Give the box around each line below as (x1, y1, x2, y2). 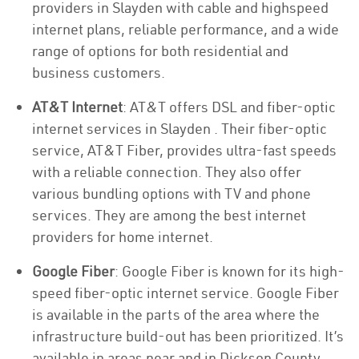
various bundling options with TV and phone (32, 184, 311, 203)
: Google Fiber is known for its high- (115, 262, 345, 280)
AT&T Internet (32, 98, 123, 116)
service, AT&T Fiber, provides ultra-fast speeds (32, 141, 337, 159)
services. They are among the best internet (32, 206, 306, 224)
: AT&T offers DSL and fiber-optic (123, 98, 336, 116)
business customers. (32, 63, 165, 82)
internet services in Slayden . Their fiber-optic (32, 119, 327, 138)
